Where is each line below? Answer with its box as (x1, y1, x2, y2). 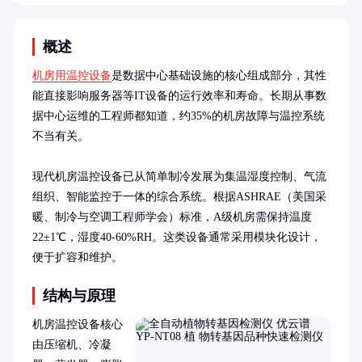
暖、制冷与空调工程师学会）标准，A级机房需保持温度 (32, 211, 312, 223)
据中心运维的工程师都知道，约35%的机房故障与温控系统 (32, 110, 325, 122)
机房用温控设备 (32, 69, 112, 82)
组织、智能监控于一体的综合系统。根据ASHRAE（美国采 (32, 191, 326, 203)
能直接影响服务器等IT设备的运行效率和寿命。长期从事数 (32, 90, 326, 102)
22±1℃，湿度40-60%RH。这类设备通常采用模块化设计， (32, 231, 322, 243)
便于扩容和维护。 (32, 251, 123, 263)
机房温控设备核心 (32, 318, 123, 330)
